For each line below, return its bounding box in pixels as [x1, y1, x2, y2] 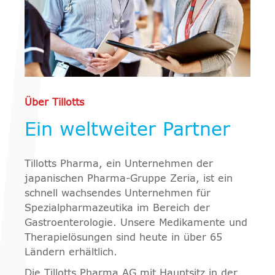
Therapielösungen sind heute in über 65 [25, 233, 222, 243]
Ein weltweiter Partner [25, 121, 230, 140]
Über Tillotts [25, 98, 84, 108]
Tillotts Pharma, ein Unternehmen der [25, 159, 213, 169]
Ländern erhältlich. [25, 247, 117, 258]
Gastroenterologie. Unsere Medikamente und [25, 218, 247, 228]
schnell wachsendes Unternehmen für [25, 188, 211, 199]
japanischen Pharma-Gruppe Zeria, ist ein [25, 174, 233, 184]
